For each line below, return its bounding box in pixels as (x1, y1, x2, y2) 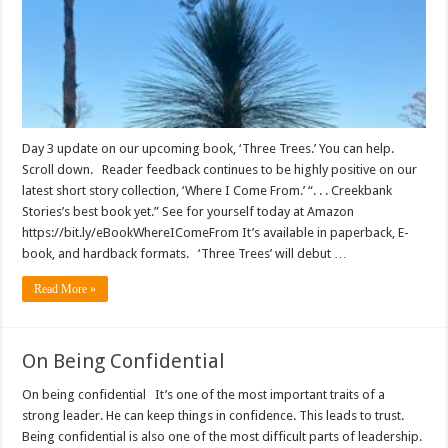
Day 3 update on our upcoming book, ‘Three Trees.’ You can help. (22, 140, 395, 156)
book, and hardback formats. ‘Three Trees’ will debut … (22, 245, 348, 261)
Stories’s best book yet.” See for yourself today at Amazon (22, 203, 355, 219)
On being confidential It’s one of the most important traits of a (22, 386, 386, 402)
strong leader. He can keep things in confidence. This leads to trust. (22, 407, 405, 423)
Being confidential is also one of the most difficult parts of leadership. (22, 428, 423, 444)
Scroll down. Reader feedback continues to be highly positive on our (22, 161, 418, 177)
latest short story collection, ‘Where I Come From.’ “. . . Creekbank (22, 182, 393, 198)
